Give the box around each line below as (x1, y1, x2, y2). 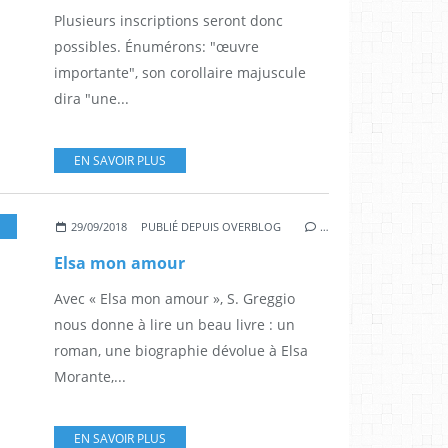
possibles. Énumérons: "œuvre (54, 37, 259, 57)
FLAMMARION (20, 218, 98, 236)
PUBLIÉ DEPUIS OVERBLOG (141, 219, 282, 235)
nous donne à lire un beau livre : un (54, 315, 295, 335)
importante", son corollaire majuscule (54, 63, 306, 83)
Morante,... (54, 367, 126, 387)
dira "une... (54, 89, 129, 109)
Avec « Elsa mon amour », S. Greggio (54, 289, 295, 309)
